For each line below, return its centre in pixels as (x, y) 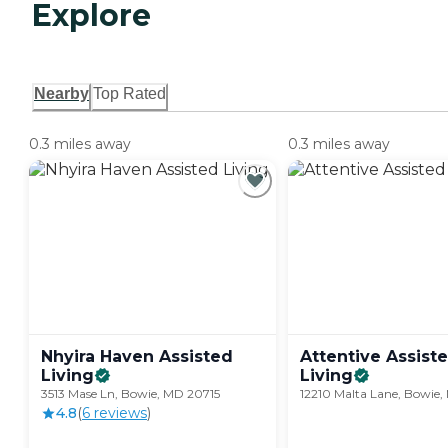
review (115, 413)
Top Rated (129, 94)
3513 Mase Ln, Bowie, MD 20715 (130, 394)
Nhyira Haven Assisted (137, 357)
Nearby (61, 94)
